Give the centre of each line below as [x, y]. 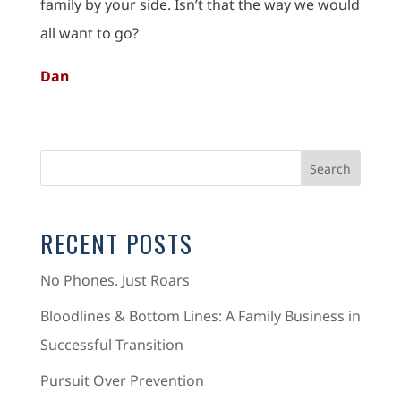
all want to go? [89, 33]
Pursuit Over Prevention [122, 380]
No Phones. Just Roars [115, 280]
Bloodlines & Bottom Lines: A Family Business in [200, 316]
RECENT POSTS [116, 243]
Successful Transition [111, 345]
